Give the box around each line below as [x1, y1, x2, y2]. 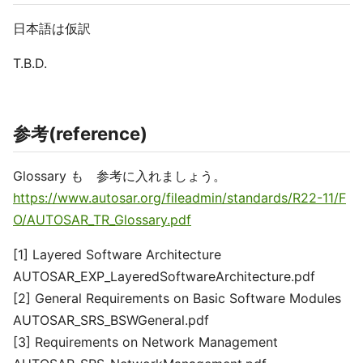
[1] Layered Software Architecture [13, 246, 221, 263]
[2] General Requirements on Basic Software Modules [13, 290, 341, 306]
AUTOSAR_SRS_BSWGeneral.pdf [13, 312, 209, 328]
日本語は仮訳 [13, 20, 91, 36]
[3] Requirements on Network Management [13, 334, 278, 350]
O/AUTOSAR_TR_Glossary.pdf [13, 211, 191, 228]
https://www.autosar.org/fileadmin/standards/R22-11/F [13, 190, 346, 206]
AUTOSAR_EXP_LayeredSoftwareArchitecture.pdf [13, 268, 315, 284]
